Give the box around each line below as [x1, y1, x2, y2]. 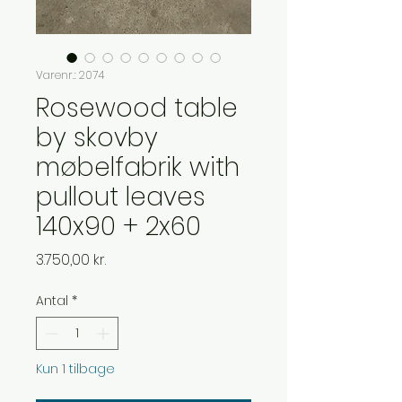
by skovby [36, 120, 158, 155]
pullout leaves [36, 179, 205, 214]
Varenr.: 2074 [36, 67, 104, 83]
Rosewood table [36, 91, 238, 126]
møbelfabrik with [36, 150, 240, 185]
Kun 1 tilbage [36, 360, 115, 378]
